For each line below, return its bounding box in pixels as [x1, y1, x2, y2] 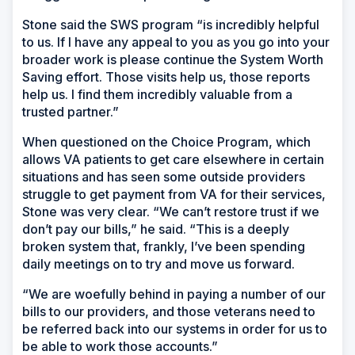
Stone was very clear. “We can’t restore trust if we [22, 203, 319, 219]
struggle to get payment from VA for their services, [22, 185, 326, 202]
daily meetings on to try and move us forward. [22, 255, 295, 272]
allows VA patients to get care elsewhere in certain [22, 151, 324, 167]
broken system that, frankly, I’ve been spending [22, 238, 305, 254]
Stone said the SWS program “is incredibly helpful [22, 16, 319, 32]
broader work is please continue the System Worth [22, 51, 323, 67]
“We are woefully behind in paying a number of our [22, 285, 326, 302]
